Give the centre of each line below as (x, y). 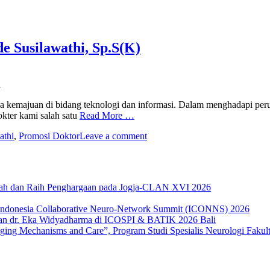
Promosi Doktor (49, 136)
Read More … (107, 115)
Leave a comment (113, 136)
